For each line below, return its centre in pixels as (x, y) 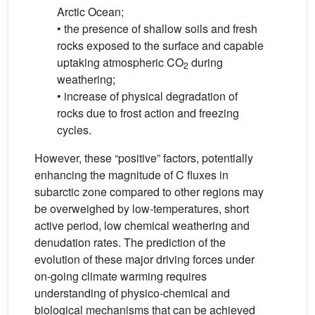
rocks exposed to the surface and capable (160, 45)
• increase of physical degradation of (147, 96)
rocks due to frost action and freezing (148, 113)
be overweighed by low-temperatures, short (142, 208)
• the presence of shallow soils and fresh (157, 28)
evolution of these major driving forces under (144, 259)
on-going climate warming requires (121, 276)
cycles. (74, 130)
